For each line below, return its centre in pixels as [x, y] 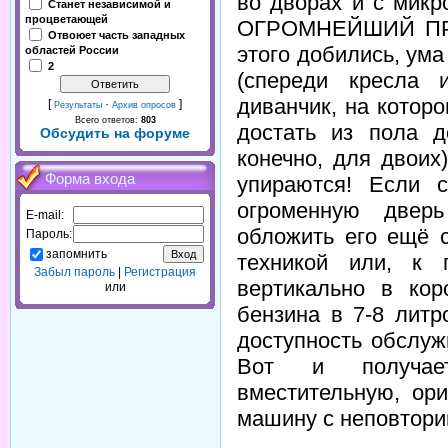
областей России [72, 50]
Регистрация [160, 272]
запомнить [76, 253]
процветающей [66, 19]
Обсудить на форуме [115, 133]
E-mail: [45, 215]
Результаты [78, 105]
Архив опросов [144, 105]
